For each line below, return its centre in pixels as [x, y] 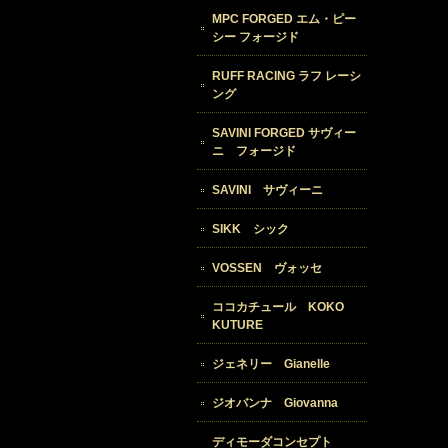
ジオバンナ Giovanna [275, 403]
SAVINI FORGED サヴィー [284, 133]
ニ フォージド [254, 151]
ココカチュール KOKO [278, 307]
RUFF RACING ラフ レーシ [286, 76]
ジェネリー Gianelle [271, 364]
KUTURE [237, 325]
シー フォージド [255, 37]
